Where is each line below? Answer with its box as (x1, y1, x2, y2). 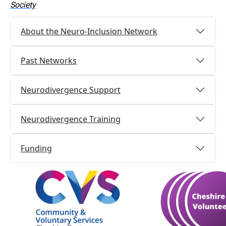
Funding (21, 143, 52, 154)
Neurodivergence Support (21, 84, 121, 96)
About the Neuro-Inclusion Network (21, 26, 157, 37)
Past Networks (21, 55, 77, 67)
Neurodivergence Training (21, 114, 121, 125)
